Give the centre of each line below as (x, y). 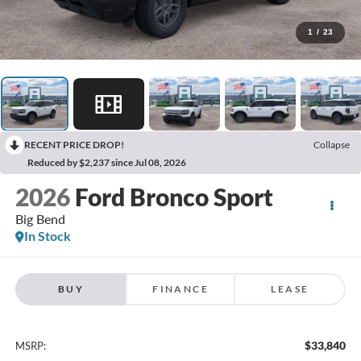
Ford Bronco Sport (174, 197)
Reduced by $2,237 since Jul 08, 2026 (107, 163)
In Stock (47, 236)
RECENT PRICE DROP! (74, 145)
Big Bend (40, 219)
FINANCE (180, 288)
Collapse (332, 145)
